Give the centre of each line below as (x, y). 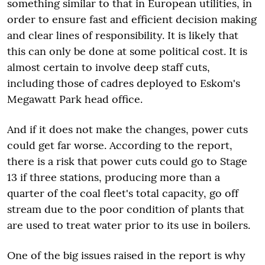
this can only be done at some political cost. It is (127, 51)
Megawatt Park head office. (75, 99)
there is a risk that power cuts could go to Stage (127, 161)
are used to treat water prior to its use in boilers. (129, 225)
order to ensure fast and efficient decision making (132, 19)
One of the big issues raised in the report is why (126, 255)
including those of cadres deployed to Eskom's (124, 83)
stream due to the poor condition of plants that (126, 209)
